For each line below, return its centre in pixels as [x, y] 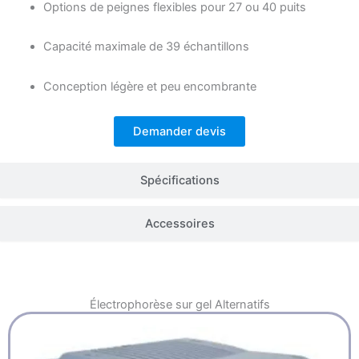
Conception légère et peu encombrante [149, 86]
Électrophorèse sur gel [150, 305]
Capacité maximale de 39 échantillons [146, 47]
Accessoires [179, 224]
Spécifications [179, 181]
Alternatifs [240, 305]
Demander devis [179, 132]
